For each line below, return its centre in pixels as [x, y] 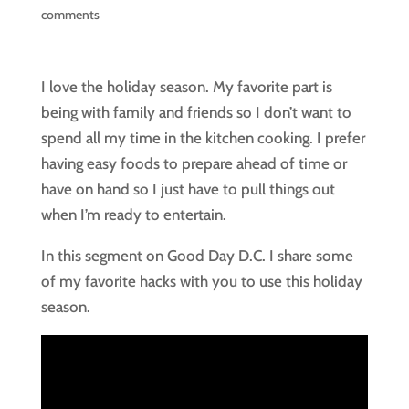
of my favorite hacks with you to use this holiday [201, 281]
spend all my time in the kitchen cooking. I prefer [203, 138]
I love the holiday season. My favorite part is [186, 87]
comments [70, 15]
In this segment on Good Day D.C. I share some [197, 256]
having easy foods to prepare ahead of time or [194, 163]
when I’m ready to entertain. [133, 215]
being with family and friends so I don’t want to [196, 112]
